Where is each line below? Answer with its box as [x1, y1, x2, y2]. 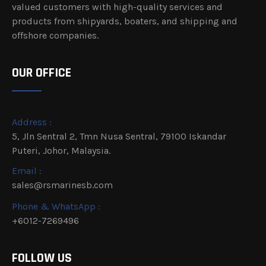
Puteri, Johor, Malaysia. [12, 145, 110, 157]
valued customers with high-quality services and [12, 1, 223, 13]
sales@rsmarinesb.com [12, 179, 113, 191]
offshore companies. [12, 30, 99, 42]
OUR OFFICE [12, 65, 71, 82]
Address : [12, 116, 52, 128]
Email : [12, 165, 42, 177]
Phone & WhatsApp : [12, 201, 100, 213]
